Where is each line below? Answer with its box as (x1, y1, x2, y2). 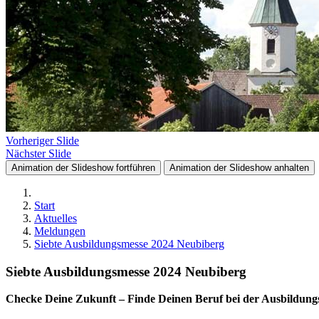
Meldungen (34, 225, 85, 237)
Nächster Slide (6, 147, 71, 159)
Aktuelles (34, 212, 77, 224)
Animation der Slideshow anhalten (169, 162, 309, 173)
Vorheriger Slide (6, 135, 79, 147)
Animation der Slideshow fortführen (11, 162, 155, 173)
